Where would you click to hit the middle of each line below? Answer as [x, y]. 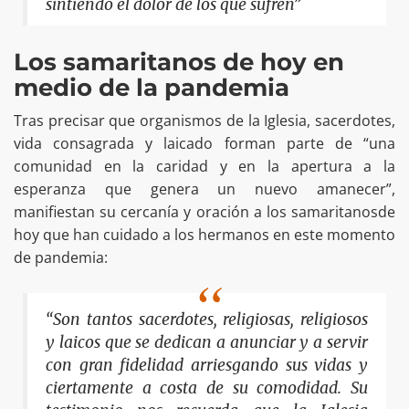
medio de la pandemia [152, 88]
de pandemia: [61, 258]
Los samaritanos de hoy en [179, 63]
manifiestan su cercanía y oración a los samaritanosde [204, 212]
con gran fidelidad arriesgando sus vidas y [207, 366]
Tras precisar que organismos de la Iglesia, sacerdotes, [204, 121]
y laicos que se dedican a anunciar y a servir [207, 343]
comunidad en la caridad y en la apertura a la [204, 167]
